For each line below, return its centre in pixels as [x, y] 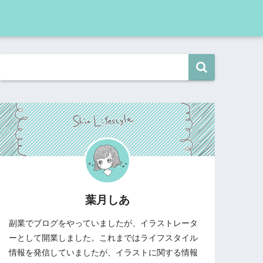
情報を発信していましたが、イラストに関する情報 [104, 252]
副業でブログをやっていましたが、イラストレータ [104, 223]
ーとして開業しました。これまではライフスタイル [104, 237]
